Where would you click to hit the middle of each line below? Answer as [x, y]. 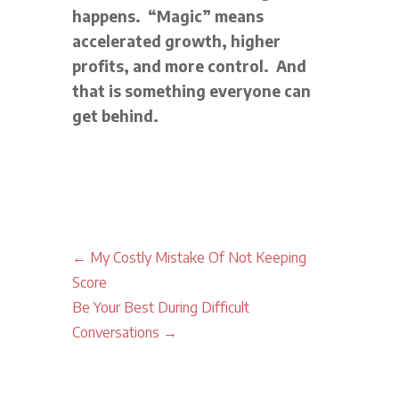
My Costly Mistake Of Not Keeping [198, 257]
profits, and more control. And [189, 65]
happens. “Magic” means [167, 16]
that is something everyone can [191, 90]
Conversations [115, 332]
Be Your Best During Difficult [160, 307]
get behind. [117, 115]
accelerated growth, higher [176, 41]
